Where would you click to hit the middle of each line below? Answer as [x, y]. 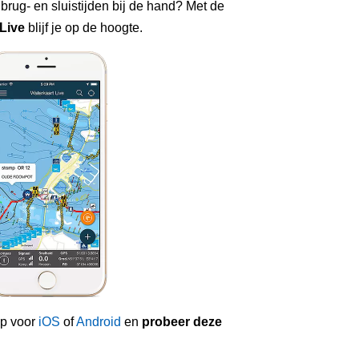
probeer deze [182, 322]
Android [99, 322]
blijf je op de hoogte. [84, 28]
